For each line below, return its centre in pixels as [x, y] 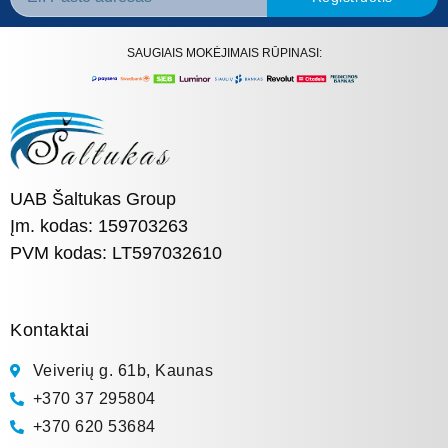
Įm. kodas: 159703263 [99, 225]
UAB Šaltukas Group [93, 198]
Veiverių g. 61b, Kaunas [122, 371]
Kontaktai [50, 330]
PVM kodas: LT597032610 [116, 252]
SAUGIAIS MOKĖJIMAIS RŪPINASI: [224, 52]
